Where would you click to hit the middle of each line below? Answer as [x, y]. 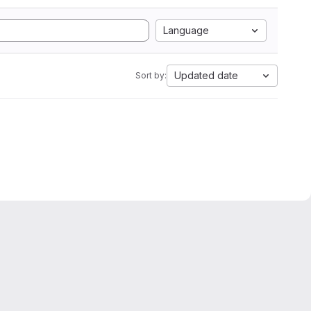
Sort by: [151, 75]
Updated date [206, 75]
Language [186, 30]
